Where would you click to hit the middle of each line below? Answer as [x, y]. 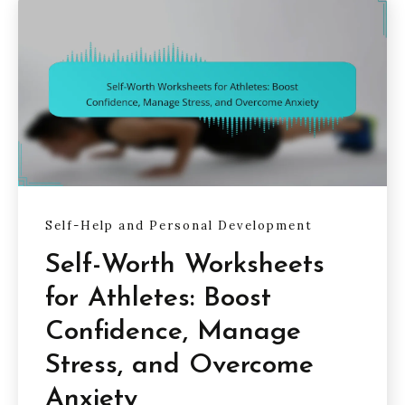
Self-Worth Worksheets [185, 265]
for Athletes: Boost [158, 298]
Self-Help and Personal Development [179, 226]
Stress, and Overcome [179, 365]
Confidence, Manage [173, 332]
